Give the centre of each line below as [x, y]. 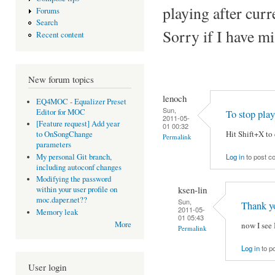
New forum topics [61, 79]
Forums [48, 10]
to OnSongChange [64, 134]
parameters [53, 145]
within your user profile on [76, 190]
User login [47, 267]
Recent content [60, 34]
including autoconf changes [79, 167]
